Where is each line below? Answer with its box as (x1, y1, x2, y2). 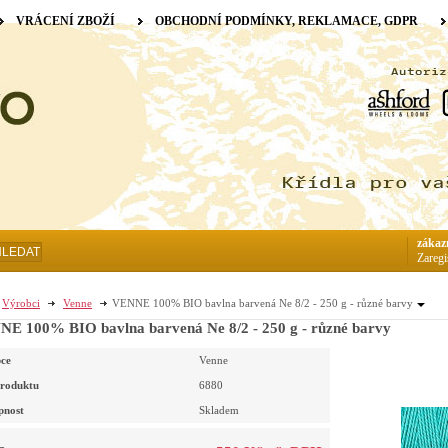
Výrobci (2, 297, 40, 309)
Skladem (199, 404, 239, 417)
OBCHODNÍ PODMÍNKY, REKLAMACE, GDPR (155, 14, 418, 28)
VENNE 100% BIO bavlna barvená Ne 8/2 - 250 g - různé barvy (112, 297, 413, 309)
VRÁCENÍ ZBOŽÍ (16, 14, 115, 28)
